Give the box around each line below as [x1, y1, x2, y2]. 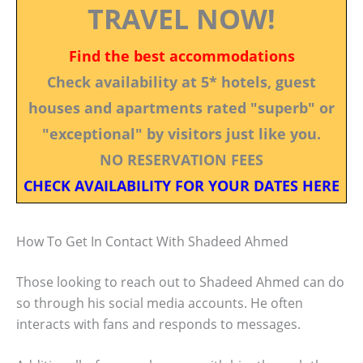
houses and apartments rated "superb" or [28, 97, 335, 117]
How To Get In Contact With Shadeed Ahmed [16, 232, 288, 250]
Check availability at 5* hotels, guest [47, 71, 316, 92]
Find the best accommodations [68, 45, 295, 66]
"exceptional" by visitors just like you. [42, 123, 321, 143]
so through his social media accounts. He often [16, 293, 303, 312]
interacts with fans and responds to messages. [16, 314, 301, 333]
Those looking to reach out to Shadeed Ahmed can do [16, 272, 344, 291]
